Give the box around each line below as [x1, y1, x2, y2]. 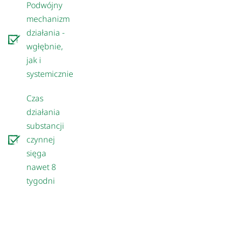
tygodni [26, 175, 55, 186]
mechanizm [26, 13, 70, 24]
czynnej [26, 133, 55, 145]
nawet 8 [26, 161, 56, 173]
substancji [26, 120, 65, 131]
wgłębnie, [26, 40, 64, 52]
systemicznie [26, 68, 74, 79]
